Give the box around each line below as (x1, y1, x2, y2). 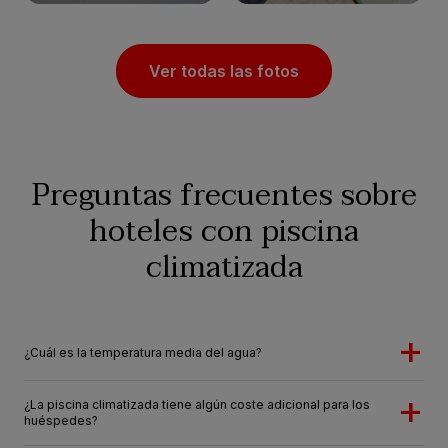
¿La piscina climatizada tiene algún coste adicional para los (24, 397, 370, 413)
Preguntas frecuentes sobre (31, 170, 417, 222)
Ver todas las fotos (149, 61, 299, 82)
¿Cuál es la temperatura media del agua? (24, 345, 262, 361)
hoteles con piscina (89, 206, 359, 258)
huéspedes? (24, 413, 98, 429)
